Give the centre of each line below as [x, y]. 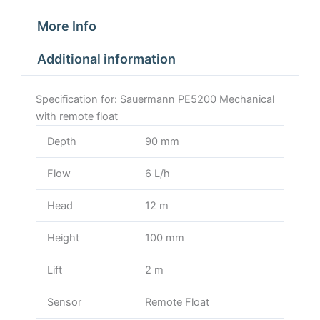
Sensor [64, 302]
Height [63, 237]
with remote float [77, 116]
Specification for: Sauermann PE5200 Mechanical [155, 99]
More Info [66, 26]
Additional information [106, 59]
